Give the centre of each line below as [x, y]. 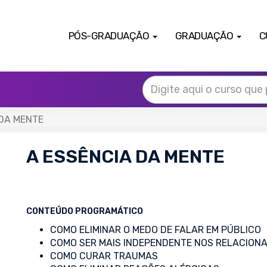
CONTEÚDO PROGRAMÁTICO [85, 211]
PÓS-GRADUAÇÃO [110, 36]
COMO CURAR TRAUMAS [104, 256]
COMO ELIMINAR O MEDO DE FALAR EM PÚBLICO [156, 230]
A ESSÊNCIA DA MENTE [125, 157]
